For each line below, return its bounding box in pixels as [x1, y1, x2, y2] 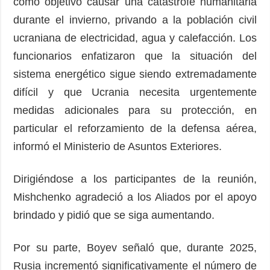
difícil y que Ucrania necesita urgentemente [13, 86, 257, 99]
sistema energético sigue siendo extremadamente [13, 68, 257, 81]
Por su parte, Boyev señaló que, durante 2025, [13, 242, 257, 254]
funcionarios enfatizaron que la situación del [13, 50, 257, 63]
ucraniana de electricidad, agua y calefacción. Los [13, 32, 257, 45]
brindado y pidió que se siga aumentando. [13, 209, 221, 222]
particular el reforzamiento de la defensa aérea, [13, 122, 257, 135]
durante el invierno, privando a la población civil [13, 14, 257, 27]
